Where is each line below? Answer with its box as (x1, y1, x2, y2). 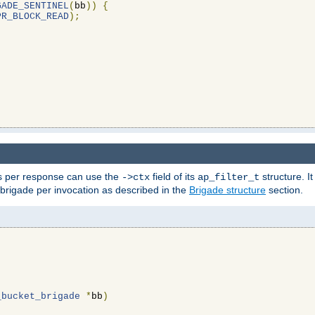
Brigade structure (189, 184, 266, 195)
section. (266, 184, 303, 195)
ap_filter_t (198, 171, 259, 183)
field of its (150, 170, 198, 182)
